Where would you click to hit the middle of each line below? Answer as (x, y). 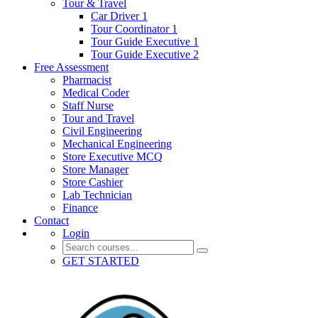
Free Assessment (71, 67)
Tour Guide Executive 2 (145, 54)
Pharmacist (87, 80)
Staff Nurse (88, 105)
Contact (51, 220)
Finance (80, 208)
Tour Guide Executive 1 (145, 42)
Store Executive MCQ (113, 157)
